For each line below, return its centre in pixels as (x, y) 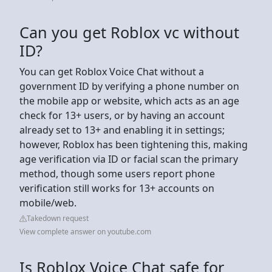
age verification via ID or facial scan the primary (129, 159)
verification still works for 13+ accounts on (117, 188)
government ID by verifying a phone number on (129, 86)
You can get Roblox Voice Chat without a (112, 71)
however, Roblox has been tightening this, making (134, 144)
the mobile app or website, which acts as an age (129, 100)
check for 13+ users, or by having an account (122, 115)
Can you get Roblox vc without (129, 32)
